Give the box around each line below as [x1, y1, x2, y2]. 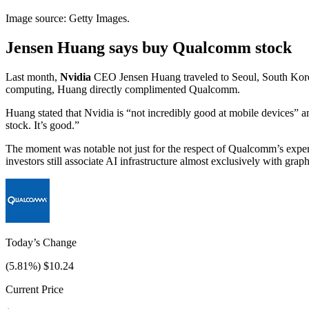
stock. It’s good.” [6, 119, 79, 132]
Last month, [6, 71, 60, 83]
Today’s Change [6, 237, 77, 249]
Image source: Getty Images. [6, 12, 130, 25]
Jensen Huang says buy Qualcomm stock [6, 39, 292, 57]
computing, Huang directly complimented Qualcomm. [6, 83, 240, 96]
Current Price [6, 283, 63, 296]
